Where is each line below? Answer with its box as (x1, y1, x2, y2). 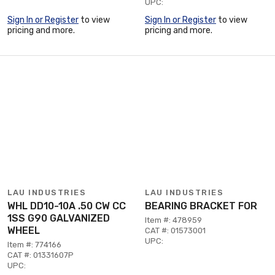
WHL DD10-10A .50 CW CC (7, 200, 126, 212)
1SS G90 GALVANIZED (7, 212, 110, 224)
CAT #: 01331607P (7, 250, 74, 260)
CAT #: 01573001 (145, 226, 206, 235)
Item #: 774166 (7, 240, 61, 249)
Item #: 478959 (145, 215, 202, 225)
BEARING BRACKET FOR (145, 200, 257, 212)
